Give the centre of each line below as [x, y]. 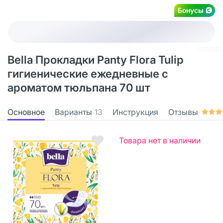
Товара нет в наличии [160, 140]
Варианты [73, 112]
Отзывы [183, 112]
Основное [26, 112]
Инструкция [135, 112]
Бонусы [191, 10]
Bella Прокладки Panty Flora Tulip [96, 60]
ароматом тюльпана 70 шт [79, 88]
